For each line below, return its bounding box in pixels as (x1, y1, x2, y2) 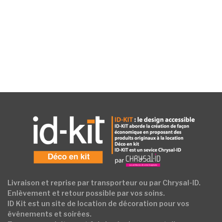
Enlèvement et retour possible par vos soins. (7, 188, 165, 197)
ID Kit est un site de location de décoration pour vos (7, 199, 189, 208)
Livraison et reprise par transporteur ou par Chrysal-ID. (7, 178, 201, 187)
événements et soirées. (7, 209, 92, 218)
